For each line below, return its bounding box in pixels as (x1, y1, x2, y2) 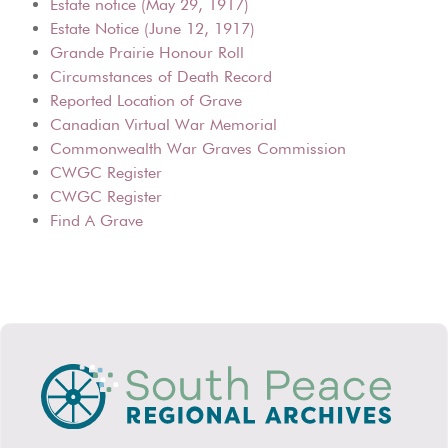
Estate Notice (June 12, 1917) (50, 19, 255, 39)
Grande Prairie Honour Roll (50, 43, 244, 63)
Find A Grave (50, 211, 143, 231)
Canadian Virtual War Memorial (50, 115, 277, 135)
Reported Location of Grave (50, 91, 242, 111)
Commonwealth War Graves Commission (50, 139, 346, 159)
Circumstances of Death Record (50, 67, 272, 87)
